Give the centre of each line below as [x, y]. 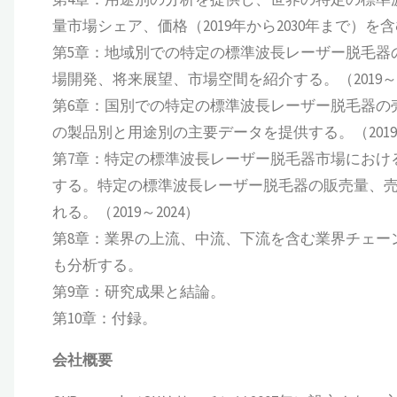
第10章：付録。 [104, 319]
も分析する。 [97, 265]
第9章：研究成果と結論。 [138, 292]
